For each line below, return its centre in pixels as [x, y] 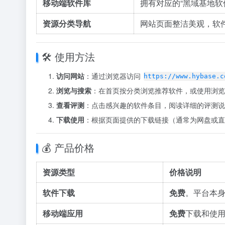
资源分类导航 [67, 23]
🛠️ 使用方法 [68, 57]
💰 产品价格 [68, 147]
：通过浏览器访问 [114, 76]
